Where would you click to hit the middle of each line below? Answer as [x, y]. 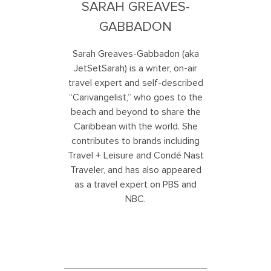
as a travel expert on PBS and [135, 184]
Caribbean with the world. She [135, 126]
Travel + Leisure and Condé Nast [135, 155]
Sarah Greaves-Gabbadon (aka [135, 54]
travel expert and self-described [135, 83]
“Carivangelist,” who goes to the [135, 97]
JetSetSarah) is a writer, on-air [135, 68]
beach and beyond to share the [135, 112]
